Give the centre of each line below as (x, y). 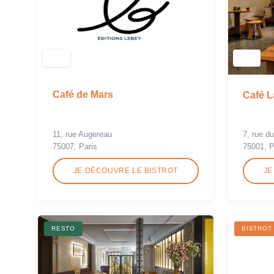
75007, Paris (75, 146)
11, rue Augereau (82, 134)
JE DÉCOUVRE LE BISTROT (126, 170)
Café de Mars (83, 95)
